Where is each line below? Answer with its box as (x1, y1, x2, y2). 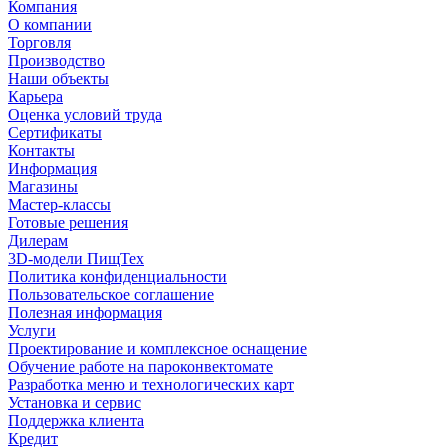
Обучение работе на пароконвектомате (8, 358, 273, 375)
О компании (8, 16, 92, 33)
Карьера (8, 88, 63, 105)
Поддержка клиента (8, 412, 144, 429)
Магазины (8, 178, 78, 195)
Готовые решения (8, 214, 128, 231)
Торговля (8, 34, 71, 51)
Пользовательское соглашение (8, 286, 214, 303)
